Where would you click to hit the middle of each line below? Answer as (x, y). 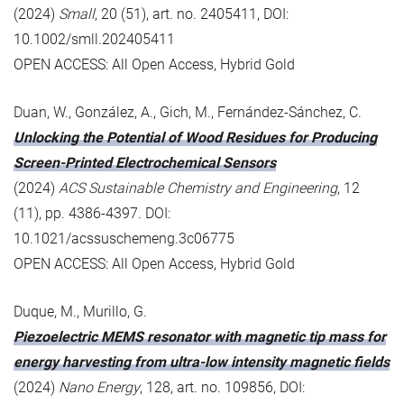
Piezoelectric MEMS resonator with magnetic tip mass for (200, 336)
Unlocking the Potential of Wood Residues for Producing (195, 137)
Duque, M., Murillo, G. (80, 311)
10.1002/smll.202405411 (94, 39)
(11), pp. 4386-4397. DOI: (92, 213)
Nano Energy (99, 387)
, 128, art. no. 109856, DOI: (222, 387)
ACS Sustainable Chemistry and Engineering (198, 188)
